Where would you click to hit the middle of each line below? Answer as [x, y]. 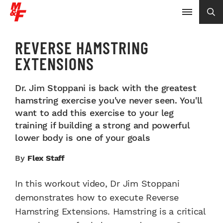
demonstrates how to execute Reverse [97, 197]
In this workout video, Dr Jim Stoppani [97, 183]
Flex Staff [46, 158]
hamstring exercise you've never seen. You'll [109, 100]
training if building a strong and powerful [102, 125]
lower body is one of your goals [83, 138]
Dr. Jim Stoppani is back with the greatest [106, 88]
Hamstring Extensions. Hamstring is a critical [110, 211]
